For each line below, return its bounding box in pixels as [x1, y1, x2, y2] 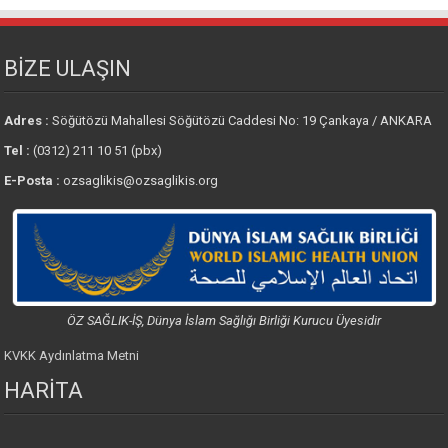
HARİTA [4, 377, 84, 403]
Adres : [4, 113, 53, 129]
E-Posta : [4, 173, 61, 189]
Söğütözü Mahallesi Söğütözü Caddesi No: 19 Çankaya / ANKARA [52, 113, 433, 129]
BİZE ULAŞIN [4, 56, 132, 82]
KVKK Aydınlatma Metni [4, 347, 140, 363]
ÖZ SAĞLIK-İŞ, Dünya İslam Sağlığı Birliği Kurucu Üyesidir [67, 312, 381, 328]
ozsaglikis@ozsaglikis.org [60, 173, 219, 189]
